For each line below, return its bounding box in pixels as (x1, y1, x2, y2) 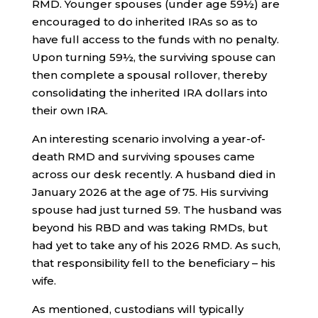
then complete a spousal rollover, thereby (31, 67, 267, 82)
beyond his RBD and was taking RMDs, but (31, 220, 268, 234)
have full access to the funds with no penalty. (31, 32, 279, 46)
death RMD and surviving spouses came (31, 149, 255, 163)
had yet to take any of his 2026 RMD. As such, (31, 238, 280, 252)
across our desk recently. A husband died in (31, 167, 275, 181)
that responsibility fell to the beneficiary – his (31, 256, 275, 270)
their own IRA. (31, 103, 108, 117)
